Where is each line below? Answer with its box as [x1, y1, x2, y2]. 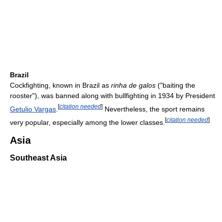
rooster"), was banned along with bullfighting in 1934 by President [10, 92, 215, 100]
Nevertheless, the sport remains [103, 105, 205, 113]
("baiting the [156, 81, 195, 90]
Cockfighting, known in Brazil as [10, 81, 111, 90]
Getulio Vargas [10, 105, 56, 113]
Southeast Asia [10, 153, 67, 162]
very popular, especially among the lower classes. [10, 118, 165, 126]
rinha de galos [111, 81, 156, 90]
